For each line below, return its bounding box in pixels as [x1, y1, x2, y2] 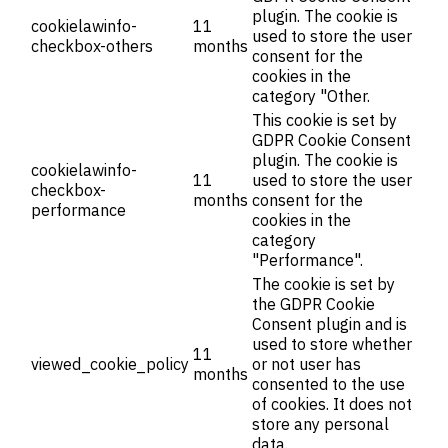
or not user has [252, 354, 361, 375]
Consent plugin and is [252, 314, 407, 335]
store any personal [252, 414, 389, 435]
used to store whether [252, 334, 412, 355]
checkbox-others [31, 36, 153, 57]
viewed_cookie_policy [31, 354, 189, 375]
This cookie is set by [252, 110, 397, 131]
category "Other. [252, 86, 370, 107]
